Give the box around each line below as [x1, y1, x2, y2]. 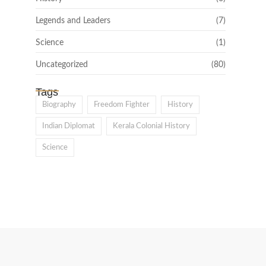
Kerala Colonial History [113, 122, 190, 130]
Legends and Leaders [36, 16, 110, 25]
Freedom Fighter [94, 100, 150, 109]
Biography [42, 100, 76, 109]
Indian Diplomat [42, 122, 95, 130]
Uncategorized [36, 60, 88, 69]
